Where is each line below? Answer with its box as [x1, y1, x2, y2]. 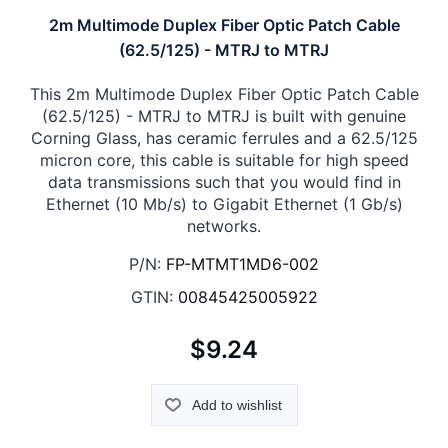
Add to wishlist [191, 397, 282, 414]
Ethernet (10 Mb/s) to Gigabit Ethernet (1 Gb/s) [45, 193, 403, 214]
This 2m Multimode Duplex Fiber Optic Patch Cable [29, 83, 419, 104]
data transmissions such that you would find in [47, 171, 401, 192]
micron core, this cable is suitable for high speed [39, 149, 409, 170]
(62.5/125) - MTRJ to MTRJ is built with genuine [42, 105, 406, 126]
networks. [187, 215, 261, 236]
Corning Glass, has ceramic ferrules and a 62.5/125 [30, 127, 418, 148]
